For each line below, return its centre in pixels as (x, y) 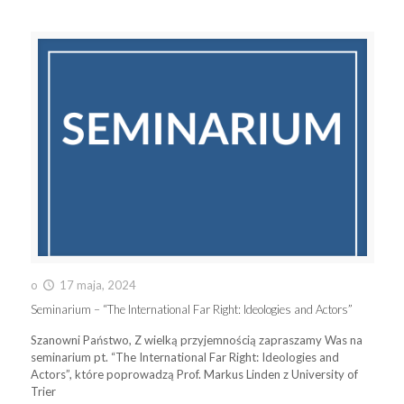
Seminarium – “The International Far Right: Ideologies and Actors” (191, 309)
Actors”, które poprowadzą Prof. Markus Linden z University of (194, 374)
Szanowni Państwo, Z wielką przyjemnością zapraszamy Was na (196, 340)
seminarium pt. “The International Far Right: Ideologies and (184, 357)
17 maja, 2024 (97, 285)
